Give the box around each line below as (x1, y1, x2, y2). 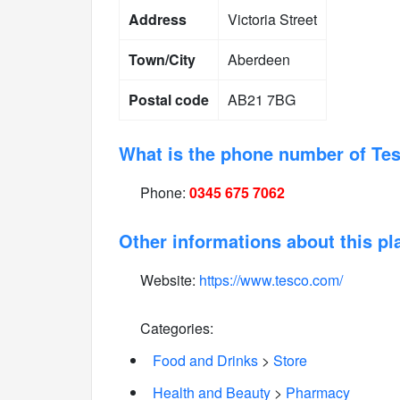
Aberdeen (228, 49, 290, 70)
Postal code (129, 89, 209, 110)
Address (129, 9, 187, 29)
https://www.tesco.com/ (199, 270, 343, 290)
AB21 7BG (228, 89, 296, 110)
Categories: (137, 318, 213, 338)
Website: (137, 270, 199, 290)
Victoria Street (228, 9, 317, 29)
